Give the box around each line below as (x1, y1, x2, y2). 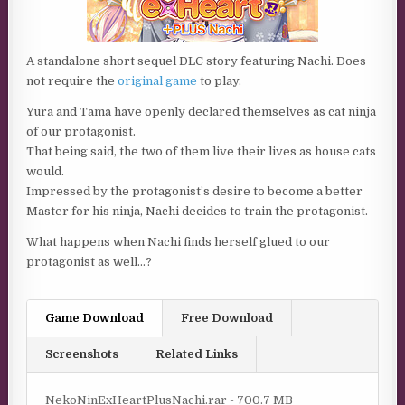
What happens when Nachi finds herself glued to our (26, 235, 331, 249)
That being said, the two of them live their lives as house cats (26, 145, 377, 158)
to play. (197, 74, 242, 88)
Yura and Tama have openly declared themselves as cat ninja (26, 105, 377, 118)
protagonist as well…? (26, 255, 153, 268)
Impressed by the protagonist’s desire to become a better (26, 184, 363, 198)
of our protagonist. (26, 125, 137, 138)
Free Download (181, 311, 274, 325)
